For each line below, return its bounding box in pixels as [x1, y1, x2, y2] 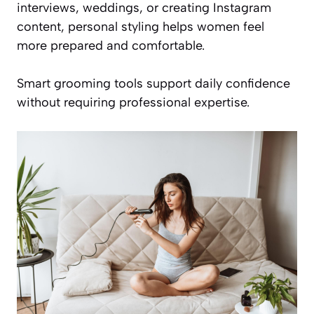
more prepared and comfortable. [17, 38, 205, 54]
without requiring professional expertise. [17, 95, 250, 111]
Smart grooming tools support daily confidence [17, 76, 290, 92]
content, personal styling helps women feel [17, 19, 264, 35]
